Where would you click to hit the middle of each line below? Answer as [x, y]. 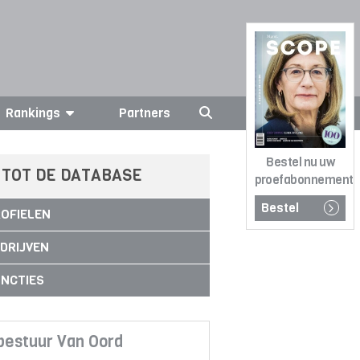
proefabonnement [304, 180]
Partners [144, 113]
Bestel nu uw [300, 163]
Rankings [33, 113]
